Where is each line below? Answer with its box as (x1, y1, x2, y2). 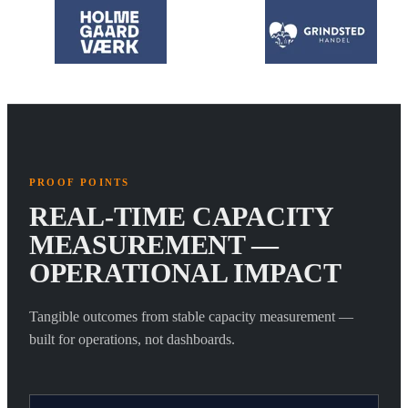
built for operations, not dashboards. (29, 331, 235, 347)
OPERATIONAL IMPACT (29, 257, 342, 288)
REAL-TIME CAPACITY (29, 200, 333, 231)
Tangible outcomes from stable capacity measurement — (29, 308, 353, 324)
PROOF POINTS (29, 176, 130, 188)
